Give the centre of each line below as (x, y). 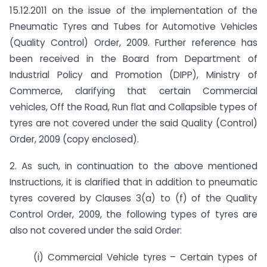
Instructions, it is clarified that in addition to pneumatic (133, 182)
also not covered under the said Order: (96, 231)
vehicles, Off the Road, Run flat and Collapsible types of (133, 107)
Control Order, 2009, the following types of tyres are (133, 215)
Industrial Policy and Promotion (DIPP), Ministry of (133, 75)
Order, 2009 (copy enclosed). (74, 139)
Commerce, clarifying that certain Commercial (133, 91)
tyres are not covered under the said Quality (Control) (133, 123)
